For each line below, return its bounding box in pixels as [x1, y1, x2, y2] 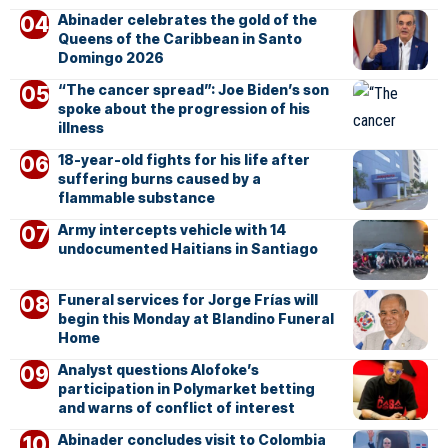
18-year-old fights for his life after [57, 150, 310, 168]
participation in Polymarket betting [57, 379, 315, 397]
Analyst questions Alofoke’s [57, 360, 259, 378]
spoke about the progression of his [57, 99, 310, 117]
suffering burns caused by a [57, 169, 261, 187]
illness [57, 118, 104, 136]
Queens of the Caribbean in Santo [57, 29, 302, 47]
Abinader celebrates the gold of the [57, 10, 317, 28]
